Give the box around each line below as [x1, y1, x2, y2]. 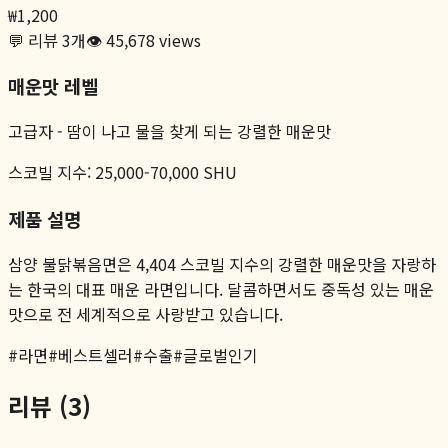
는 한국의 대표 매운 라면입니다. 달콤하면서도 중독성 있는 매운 [8, 276, 434, 301]
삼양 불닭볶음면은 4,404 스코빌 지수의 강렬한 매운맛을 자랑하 [8, 251, 436, 276]
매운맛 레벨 [8, 72, 98, 100]
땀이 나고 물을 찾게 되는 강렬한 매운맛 [67, 119, 331, 144]
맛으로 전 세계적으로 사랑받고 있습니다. [8, 301, 283, 326]
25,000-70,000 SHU [95, 160, 237, 185]
